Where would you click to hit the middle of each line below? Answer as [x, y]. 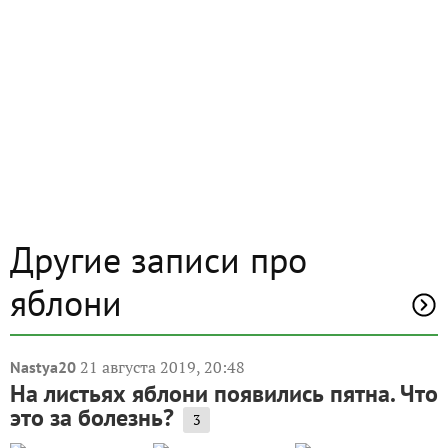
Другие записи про [158, 259]
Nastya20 [43, 367]
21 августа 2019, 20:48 [162, 367]
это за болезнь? [92, 417]
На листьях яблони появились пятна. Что [224, 393]
